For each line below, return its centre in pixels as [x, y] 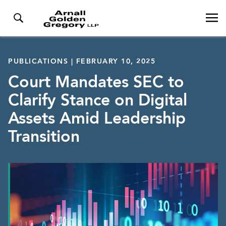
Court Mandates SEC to [96, 83]
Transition [44, 138]
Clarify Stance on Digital [98, 101]
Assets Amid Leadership [97, 120]
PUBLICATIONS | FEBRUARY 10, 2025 [82, 62]
